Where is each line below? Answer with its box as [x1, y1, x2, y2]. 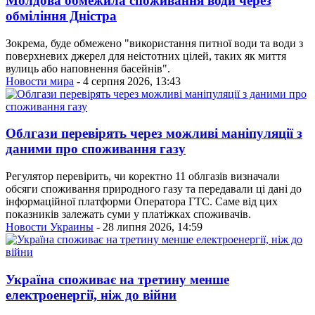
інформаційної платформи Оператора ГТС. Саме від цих [6, 195, 278, 208]
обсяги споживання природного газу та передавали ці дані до [6, 183, 302, 195]
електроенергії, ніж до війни [6, 287, 176, 302]
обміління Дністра [6, 8, 117, 24]
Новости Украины [6, 221, 94, 233]
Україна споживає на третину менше [6, 271, 229, 287]
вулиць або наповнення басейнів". [6, 62, 170, 75]
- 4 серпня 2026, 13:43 [74, 75, 181, 87]
